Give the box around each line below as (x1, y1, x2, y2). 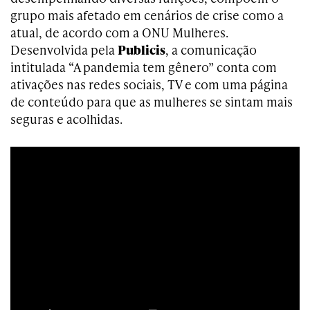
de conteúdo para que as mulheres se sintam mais (10, 93, 293, 110)
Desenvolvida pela (10, 41, 118, 58)
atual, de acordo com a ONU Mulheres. (10, 24, 228, 41)
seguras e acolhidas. (10, 110, 122, 127)
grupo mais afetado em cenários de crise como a (10, 6, 284, 24)
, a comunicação (165, 41, 257, 58)
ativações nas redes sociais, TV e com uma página (10, 75, 288, 93)
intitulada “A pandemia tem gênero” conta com (10, 58, 277, 75)
